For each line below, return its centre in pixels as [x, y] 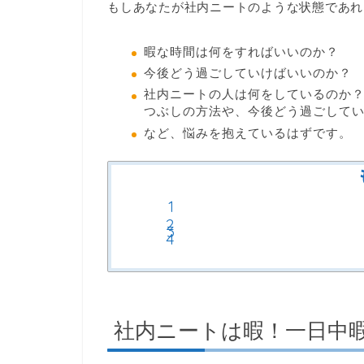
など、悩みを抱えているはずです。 [248, 132]
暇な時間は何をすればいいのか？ [241, 51]
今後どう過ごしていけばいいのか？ [248, 73]
